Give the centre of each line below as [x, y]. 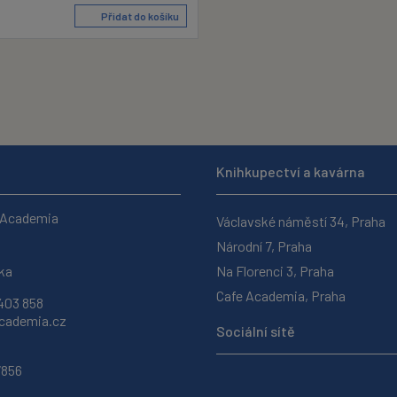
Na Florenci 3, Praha [275, 271]
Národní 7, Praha [264, 246]
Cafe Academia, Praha [281, 296]
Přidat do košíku [139, 16]
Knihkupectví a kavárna [291, 172]
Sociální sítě [256, 331]
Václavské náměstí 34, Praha [301, 222]
